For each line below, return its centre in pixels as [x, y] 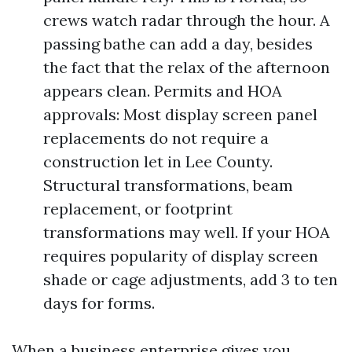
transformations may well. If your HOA [187, 232]
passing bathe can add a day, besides [178, 44]
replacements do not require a [156, 138]
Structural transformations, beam [168, 185]
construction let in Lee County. [158, 161]
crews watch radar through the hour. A [187, 20]
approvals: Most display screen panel [180, 114]
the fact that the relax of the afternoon [187, 67]
